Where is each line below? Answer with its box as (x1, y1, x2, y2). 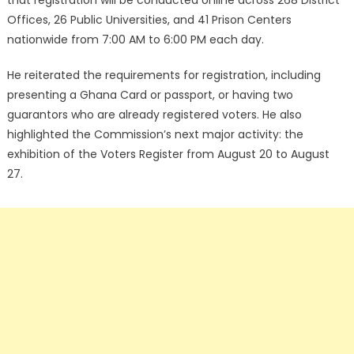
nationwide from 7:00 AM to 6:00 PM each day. (6, 32, 264, 47)
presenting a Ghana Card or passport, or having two (6, 87, 293, 103)
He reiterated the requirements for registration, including (6, 67, 321, 83)
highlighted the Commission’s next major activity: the (6, 126, 303, 142)
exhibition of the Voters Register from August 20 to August (6, 146, 330, 162)
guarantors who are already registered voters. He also (6, 107, 302, 122)
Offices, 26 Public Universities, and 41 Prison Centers (6, 12, 292, 28)
